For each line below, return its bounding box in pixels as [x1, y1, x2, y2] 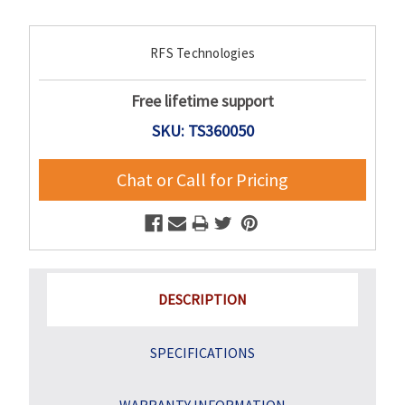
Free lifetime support [131, 89, 274, 111]
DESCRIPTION [158, 289, 247, 308]
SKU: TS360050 [151, 119, 254, 141]
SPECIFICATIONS [150, 343, 255, 362]
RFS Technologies [150, 43, 255, 61]
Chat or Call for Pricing [117, 167, 288, 191]
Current [28, 26, 80, 48]
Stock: [28, 51, 71, 72]
